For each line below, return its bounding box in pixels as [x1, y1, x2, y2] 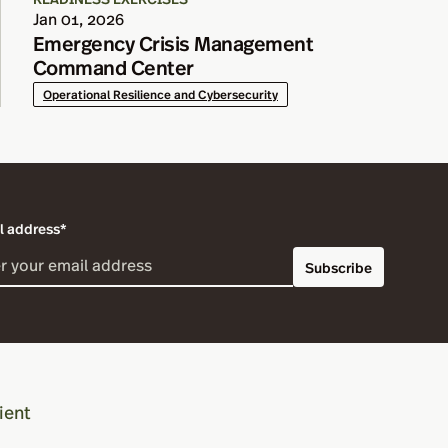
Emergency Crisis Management [33, 28, 314, 57]
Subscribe [305, 256, 372, 277]
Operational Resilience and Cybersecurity [43, 85, 278, 103]
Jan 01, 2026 [33, 7, 124, 30]
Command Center [33, 52, 194, 81]
